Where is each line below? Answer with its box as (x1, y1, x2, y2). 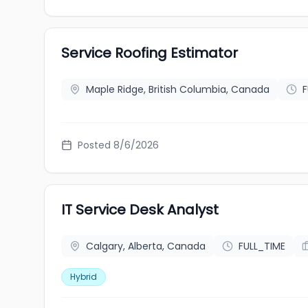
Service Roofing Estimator (61, 43, 238, 63)
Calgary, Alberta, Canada (86, 239, 206, 253)
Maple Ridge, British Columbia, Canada (86, 82, 269, 96)
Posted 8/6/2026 (78, 138, 159, 152)
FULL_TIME (239, 239, 285, 253)
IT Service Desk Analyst (61, 200, 219, 219)
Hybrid (70, 271, 97, 283)
